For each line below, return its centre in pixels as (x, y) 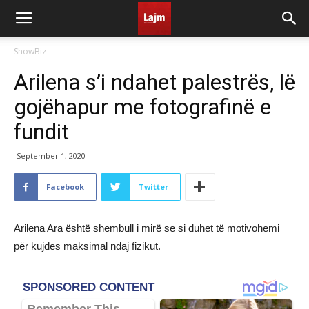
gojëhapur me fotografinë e (142, 107)
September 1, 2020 (51, 156)
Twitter (153, 187)
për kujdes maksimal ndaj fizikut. (87, 246)
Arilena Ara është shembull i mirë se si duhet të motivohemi (147, 228)
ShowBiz (30, 51)
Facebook (65, 187)
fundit (41, 132)
